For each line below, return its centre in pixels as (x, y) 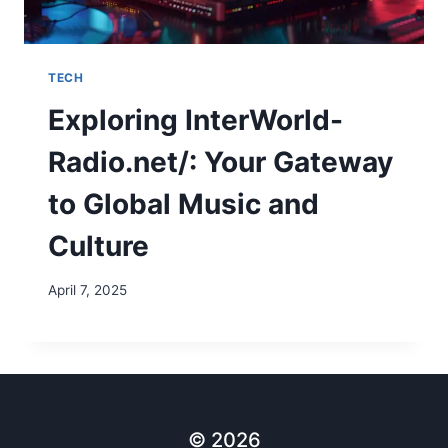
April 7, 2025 (87, 290)
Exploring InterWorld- (195, 119)
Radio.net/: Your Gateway (220, 161)
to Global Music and (183, 203)
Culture (98, 245)
